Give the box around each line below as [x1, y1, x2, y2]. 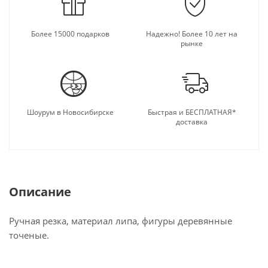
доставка [176, 117, 208, 127]
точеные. [9, 229, 49, 241]
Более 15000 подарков [31, 29, 109, 39]
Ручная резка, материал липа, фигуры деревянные [9, 215, 232, 227]
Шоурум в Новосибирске [27, 107, 114, 117]
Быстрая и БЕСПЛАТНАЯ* [147, 107, 236, 117]
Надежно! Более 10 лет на [146, 29, 237, 39]
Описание [9, 184, 71, 200]
